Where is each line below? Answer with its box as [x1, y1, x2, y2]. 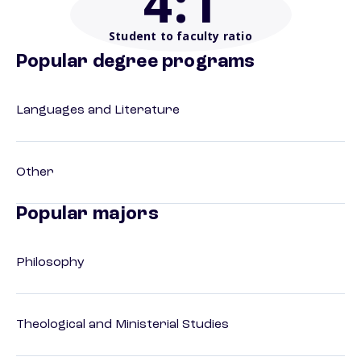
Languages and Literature [16, 104, 180, 118]
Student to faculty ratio [109, 28, 252, 44]
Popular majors [16, 205, 159, 225]
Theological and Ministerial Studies [16, 318, 229, 332]
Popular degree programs [16, 52, 255, 73]
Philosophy [16, 256, 85, 270]
